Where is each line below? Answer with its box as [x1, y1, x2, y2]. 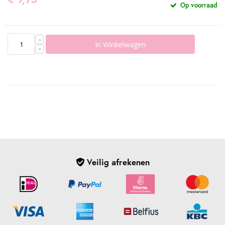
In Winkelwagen [95, 39, 146, 49]
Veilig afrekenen [84, 156, 150, 168]
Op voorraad [178, 1, 217, 10]
